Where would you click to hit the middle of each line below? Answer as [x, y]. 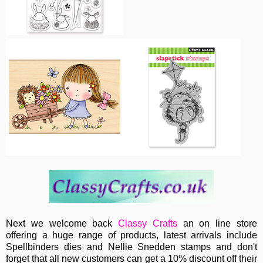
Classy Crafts [148, 224]
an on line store [217, 224]
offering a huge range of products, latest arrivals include [131, 235]
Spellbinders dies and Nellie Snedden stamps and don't [131, 247]
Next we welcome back [62, 224]
